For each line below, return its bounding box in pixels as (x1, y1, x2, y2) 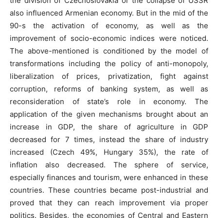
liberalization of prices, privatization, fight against (10, 72, 208, 81)
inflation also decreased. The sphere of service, (10, 160, 208, 170)
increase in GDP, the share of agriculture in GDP (10, 122, 208, 132)
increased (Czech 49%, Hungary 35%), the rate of (10, 147, 208, 157)
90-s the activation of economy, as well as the (10, 21, 208, 31)
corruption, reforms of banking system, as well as (10, 84, 208, 94)
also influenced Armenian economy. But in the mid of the (10, 8, 208, 18)
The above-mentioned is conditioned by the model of (10, 46, 208, 56)
